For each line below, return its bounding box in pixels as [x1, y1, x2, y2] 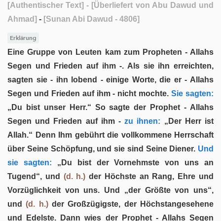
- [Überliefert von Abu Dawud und [84, 1, 214, 9]
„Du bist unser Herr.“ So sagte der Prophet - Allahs [7, 103, 214, 111]
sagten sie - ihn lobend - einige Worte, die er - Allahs [7, 75, 214, 84]
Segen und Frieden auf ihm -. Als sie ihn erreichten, [7, 61, 214, 70]
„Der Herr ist [160, 116, 214, 125]
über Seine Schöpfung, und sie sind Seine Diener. [7, 144, 196, 153]
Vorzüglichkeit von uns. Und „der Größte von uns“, [7, 185, 214, 194]
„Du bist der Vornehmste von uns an [51, 158, 214, 167]
